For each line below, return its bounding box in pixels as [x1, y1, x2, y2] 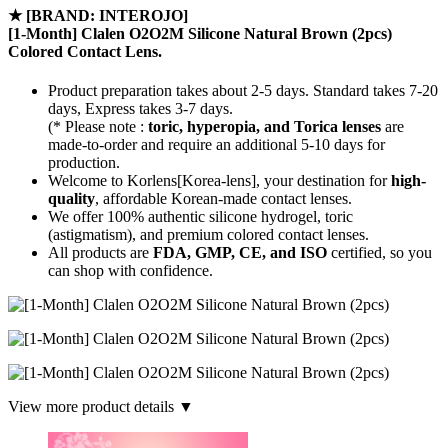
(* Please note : [48, 117, 148, 135]
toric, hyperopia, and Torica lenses [148, 117, 381, 135]
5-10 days [301, 135, 363, 153]
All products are [48, 243, 153, 261]
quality [48, 189, 95, 207]
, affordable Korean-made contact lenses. [95, 189, 352, 207]
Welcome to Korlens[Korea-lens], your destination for [48, 171, 391, 189]
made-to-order [48, 135, 137, 153]
